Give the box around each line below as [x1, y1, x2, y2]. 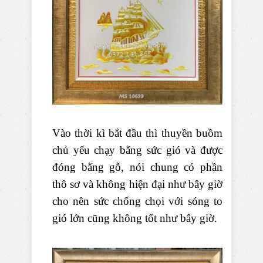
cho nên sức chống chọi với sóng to [52, 195, 222, 208]
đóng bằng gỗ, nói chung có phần [52, 161, 222, 174]
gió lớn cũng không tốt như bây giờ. [52, 212, 217, 225]
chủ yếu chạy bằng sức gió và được [52, 144, 222, 157]
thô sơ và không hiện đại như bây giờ [52, 178, 222, 191]
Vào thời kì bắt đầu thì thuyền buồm [52, 127, 222, 140]
